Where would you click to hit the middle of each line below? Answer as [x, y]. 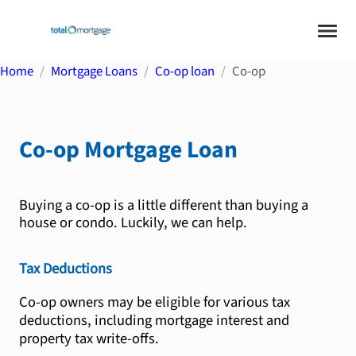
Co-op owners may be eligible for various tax [155, 302]
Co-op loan [185, 72]
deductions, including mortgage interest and [154, 320]
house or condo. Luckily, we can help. [133, 222]
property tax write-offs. [89, 338]
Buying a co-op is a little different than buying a [164, 205]
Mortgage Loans [94, 72]
